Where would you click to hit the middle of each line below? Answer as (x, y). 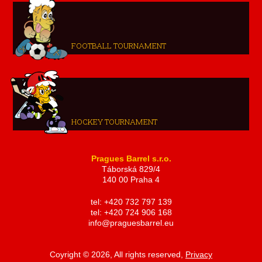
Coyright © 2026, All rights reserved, (118, 255)
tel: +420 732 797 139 (131, 202)
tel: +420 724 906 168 (131, 213)
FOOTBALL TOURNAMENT (119, 46)
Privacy (199, 255)
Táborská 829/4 (131, 169)
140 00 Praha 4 (131, 180)
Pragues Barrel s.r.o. (131, 159)
